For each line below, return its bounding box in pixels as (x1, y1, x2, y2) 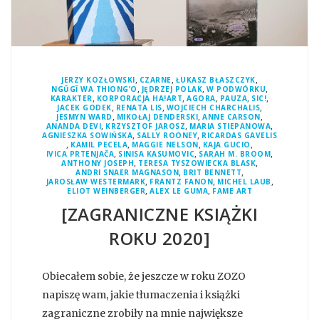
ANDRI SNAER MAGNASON (75, 167, 179, 177)
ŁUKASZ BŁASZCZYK (175, 74, 256, 85)
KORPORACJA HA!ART (96, 93, 183, 103)
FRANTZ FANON (150, 176, 213, 187)
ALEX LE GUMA (150, 185, 208, 196)
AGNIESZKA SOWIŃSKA (42, 130, 132, 140)
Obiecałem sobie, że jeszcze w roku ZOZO (42, 269, 246, 283)
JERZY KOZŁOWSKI (61, 74, 135, 85)
